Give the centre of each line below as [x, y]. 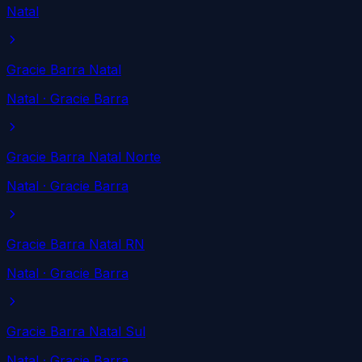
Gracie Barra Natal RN [76, 244]
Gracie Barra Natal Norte [84, 156]
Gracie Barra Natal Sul [76, 331]
